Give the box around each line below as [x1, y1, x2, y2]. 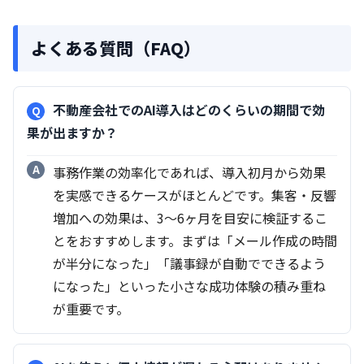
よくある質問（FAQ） [31, 35, 201, 60]
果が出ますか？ [27, 122, 118, 142]
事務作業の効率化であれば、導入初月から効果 [53, 162, 326, 182]
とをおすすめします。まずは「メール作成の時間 [53, 230, 337, 250]
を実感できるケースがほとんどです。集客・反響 [53, 184, 336, 205]
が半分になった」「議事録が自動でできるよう [53, 253, 326, 273]
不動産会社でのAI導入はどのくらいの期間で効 [53, 99, 325, 119]
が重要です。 [53, 298, 129, 318]
